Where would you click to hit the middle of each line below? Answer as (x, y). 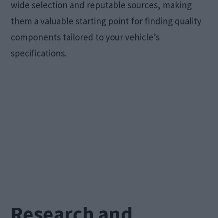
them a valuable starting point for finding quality (106, 21)
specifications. (39, 53)
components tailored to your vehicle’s (85, 37)
